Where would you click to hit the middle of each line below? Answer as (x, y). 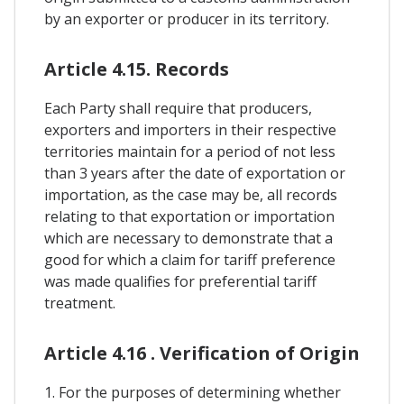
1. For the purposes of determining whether (193, 392)
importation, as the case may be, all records (191, 194)
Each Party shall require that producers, (178, 108)
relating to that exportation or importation (189, 216)
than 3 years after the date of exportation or (195, 173)
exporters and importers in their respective (190, 129)
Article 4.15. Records (137, 69)
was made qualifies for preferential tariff (180, 281)
